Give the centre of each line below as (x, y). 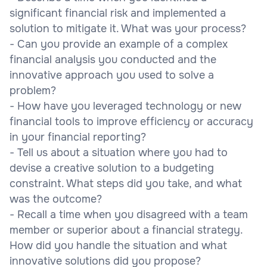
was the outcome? (56, 199)
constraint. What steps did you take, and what (126, 183)
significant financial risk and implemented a (118, 13)
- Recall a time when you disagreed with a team (129, 214)
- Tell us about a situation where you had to (119, 152)
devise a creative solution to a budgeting (112, 168)
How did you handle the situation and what (118, 245)
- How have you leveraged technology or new (125, 106)
